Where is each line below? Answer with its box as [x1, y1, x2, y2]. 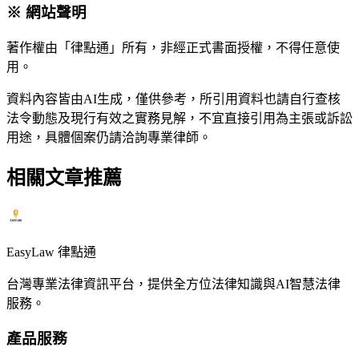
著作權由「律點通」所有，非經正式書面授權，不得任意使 [6, 40, 340, 54]
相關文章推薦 [6, 167, 122, 188]
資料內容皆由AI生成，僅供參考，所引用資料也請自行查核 [6, 91, 341, 106]
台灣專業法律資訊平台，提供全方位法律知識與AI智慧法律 [6, 276, 341, 291]
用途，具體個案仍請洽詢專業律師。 [6, 130, 212, 144]
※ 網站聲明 [6, 4, 87, 21]
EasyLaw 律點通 [6, 244, 96, 259]
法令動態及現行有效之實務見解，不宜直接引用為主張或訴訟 [6, 111, 353, 125]
